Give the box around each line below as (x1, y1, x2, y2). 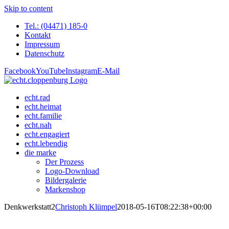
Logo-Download (45, 167, 99, 175)
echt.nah (25, 121, 52, 129)
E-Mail (97, 66, 120, 75)
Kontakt (25, 31, 51, 39)
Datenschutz (25, 49, 64, 58)
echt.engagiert (25, 130, 70, 139)
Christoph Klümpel (55, 202, 117, 211)
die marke (25, 148, 56, 157)
